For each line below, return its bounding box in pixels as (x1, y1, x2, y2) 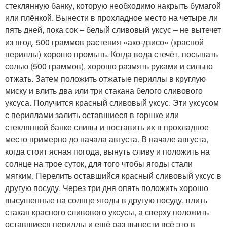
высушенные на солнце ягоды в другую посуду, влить (5, 194, 207, 206)
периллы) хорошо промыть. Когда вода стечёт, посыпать (5, 48, 218, 60)
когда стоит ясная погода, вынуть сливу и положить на (5, 145, 210, 157)
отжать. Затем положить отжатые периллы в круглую (5, 72, 206, 84)
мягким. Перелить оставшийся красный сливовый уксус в (5, 169, 221, 181)
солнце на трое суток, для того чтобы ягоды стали (5, 157, 193, 169)
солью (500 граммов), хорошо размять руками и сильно (5, 60, 213, 72)
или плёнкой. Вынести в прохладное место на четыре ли (5, 11, 218, 23)
